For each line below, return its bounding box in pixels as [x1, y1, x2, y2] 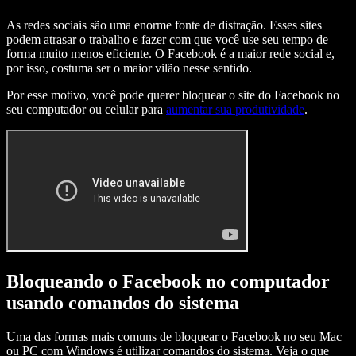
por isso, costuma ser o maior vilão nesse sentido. [6, 61, 252, 75]
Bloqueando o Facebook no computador [6, 271, 330, 292]
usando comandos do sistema [6, 292, 239, 314]
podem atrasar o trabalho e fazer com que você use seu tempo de [6, 33, 328, 47]
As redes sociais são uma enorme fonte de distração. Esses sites [6, 18, 322, 33]
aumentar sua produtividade [166, 103, 304, 117]
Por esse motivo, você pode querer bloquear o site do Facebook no [6, 88, 339, 103]
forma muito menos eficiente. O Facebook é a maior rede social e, [6, 47, 335, 61]
